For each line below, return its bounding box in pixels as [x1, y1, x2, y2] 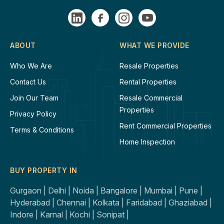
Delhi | [48, 185, 72, 196]
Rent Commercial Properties [119, 121, 211, 130]
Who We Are [10, 61, 52, 70]
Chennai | [56, 197, 92, 208]
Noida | [72, 185, 100, 196]
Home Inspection [119, 137, 175, 146]
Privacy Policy [10, 109, 56, 118]
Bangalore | [100, 185, 144, 196]
